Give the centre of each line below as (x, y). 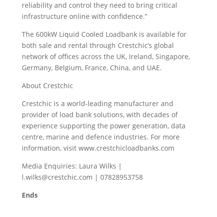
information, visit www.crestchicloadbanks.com (98, 148)
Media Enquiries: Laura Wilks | (73, 166)
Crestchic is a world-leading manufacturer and (97, 103)
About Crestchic (47, 85)
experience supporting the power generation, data (103, 125)
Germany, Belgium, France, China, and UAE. (92, 67)
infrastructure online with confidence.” (84, 16)
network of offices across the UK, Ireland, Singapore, (106, 56)
